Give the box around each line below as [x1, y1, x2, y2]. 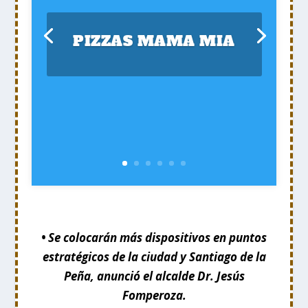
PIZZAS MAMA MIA [73, 31, 235, 52]
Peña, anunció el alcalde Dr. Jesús [63, 267, 245, 284]
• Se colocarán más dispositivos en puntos [41, 229, 267, 245]
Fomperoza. [122, 287, 186, 303]
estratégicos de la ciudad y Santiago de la [42, 248, 266, 265]
